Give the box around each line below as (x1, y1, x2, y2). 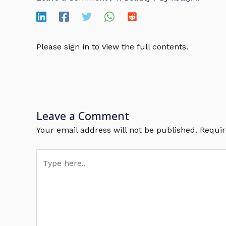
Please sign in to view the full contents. (36, 42, 188, 51)
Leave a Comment (36, 108, 129, 124)
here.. (36, 166, 58, 176)
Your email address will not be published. (36, 125, 197, 135)
